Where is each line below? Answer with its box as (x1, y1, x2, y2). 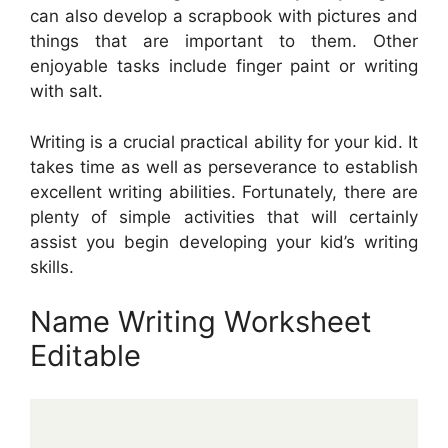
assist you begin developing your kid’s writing (30, 231, 418, 252)
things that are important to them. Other (30, 31, 418, 52)
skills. (30, 256, 74, 277)
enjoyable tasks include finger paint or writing (30, 56, 418, 77)
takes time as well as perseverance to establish (30, 156, 418, 177)
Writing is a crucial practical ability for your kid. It (30, 131, 418, 152)
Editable (30, 338, 141, 374)
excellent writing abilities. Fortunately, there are (30, 181, 418, 202)
